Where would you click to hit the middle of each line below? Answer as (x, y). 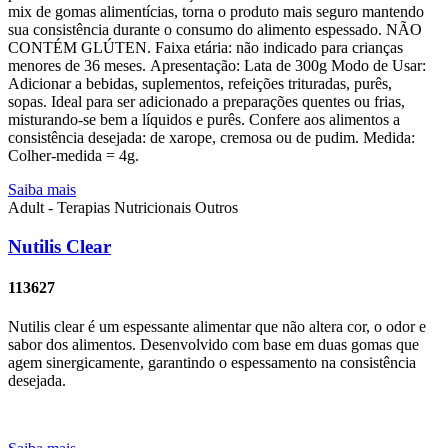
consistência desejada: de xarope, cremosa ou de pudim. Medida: (211, 138)
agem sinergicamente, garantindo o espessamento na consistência (212, 363)
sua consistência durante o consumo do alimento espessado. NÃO (215, 30)
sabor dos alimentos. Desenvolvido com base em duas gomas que (213, 345)
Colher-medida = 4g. (73, 156)
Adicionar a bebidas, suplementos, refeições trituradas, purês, (200, 84)
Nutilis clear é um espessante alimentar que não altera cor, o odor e (217, 327)
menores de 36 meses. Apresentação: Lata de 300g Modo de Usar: (217, 66)
